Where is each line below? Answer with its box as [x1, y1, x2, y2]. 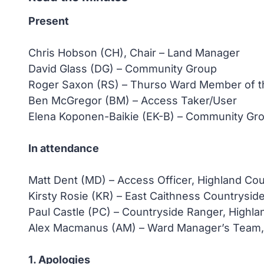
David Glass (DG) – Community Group [28, 62, 217, 75]
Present [28, 15, 69, 27]
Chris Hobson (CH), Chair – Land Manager [28, 47, 240, 59]
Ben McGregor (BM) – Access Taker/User [28, 94, 237, 107]
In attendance [28, 142, 99, 154]
